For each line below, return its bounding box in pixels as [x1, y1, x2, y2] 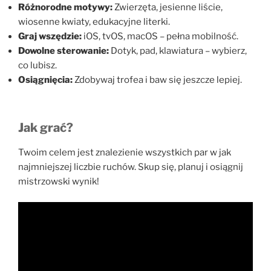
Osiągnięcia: [18, 74, 73, 86]
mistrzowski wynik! [18, 175, 99, 187]
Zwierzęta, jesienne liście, [113, 2, 223, 13]
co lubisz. [18, 60, 57, 71]
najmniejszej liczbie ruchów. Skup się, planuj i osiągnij [18, 161, 243, 172]
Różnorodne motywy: [18, 2, 113, 13]
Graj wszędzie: [18, 31, 82, 42]
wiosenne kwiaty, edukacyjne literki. [18, 16, 170, 28]
